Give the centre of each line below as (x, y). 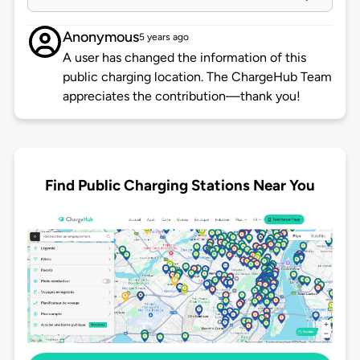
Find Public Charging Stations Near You (180, 185)
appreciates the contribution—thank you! (181, 96)
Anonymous (100, 37)
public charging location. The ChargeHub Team (197, 77)
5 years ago (164, 37)
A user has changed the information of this (184, 58)
